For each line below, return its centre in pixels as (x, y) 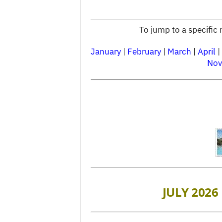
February (144, 51)
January (106, 51)
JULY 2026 (190, 192)
